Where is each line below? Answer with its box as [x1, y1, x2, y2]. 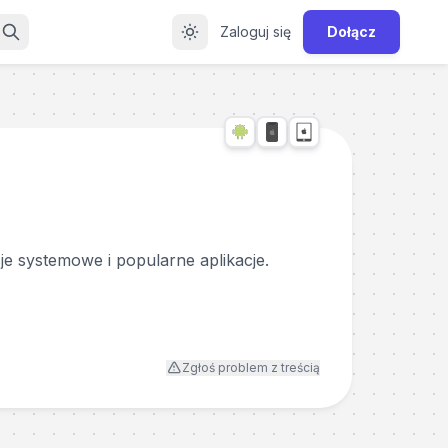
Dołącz [326, 23, 376, 40]
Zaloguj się [219, 23, 291, 40]
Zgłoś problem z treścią [182, 360, 320, 375]
